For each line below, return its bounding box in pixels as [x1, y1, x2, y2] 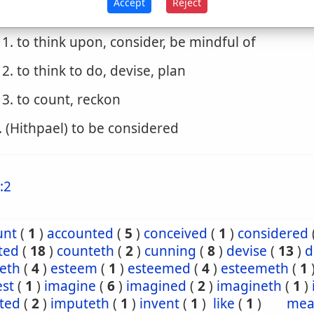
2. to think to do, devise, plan [2, 62, 186, 80]
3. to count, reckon [2, 90, 121, 109]
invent [139, 294, 179, 313]
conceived [144, 224, 207, 243]
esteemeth [221, 259, 289, 278]
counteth [57, 242, 114, 260]
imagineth [217, 277, 282, 295]
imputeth [50, 294, 109, 313]
